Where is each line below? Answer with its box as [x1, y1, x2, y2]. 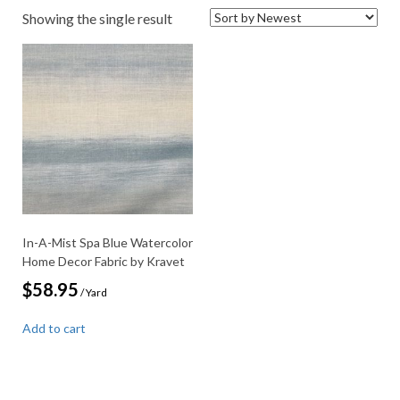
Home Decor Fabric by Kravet [22, 254, 185, 270]
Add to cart [22, 321, 86, 337]
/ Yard [80, 286, 107, 300]
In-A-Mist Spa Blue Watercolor [22, 235, 193, 251]
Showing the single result [22, 10, 172, 27]
